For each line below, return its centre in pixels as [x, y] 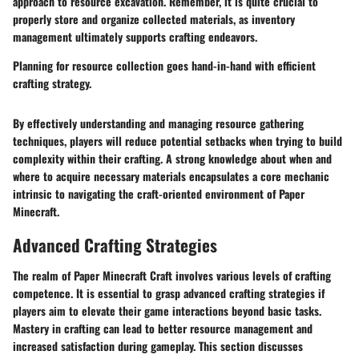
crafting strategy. [52, 83]
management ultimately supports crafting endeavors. [135, 37]
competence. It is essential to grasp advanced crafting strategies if [169, 292]
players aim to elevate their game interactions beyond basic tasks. [167, 310]
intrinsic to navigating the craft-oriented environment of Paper [159, 194]
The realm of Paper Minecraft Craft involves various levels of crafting [172, 275]
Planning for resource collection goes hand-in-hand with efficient [164, 66]
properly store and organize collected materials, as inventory [154, 19]
